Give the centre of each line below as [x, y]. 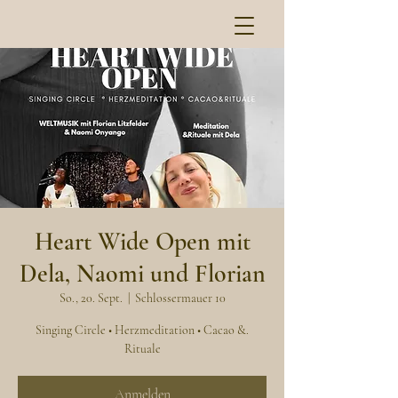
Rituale [142, 349]
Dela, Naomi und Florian [142, 274]
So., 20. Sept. [91, 298]
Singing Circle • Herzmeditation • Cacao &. [142, 330]
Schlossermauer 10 [180, 298]
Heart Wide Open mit [142, 242]
